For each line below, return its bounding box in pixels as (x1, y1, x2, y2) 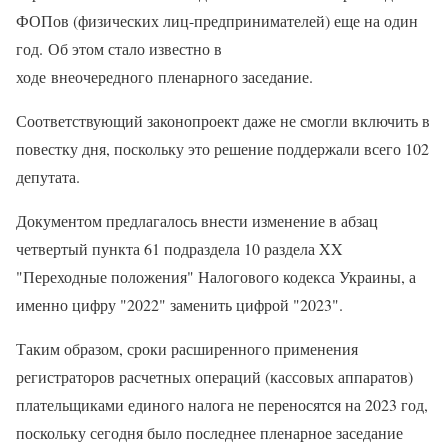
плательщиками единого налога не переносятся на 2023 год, (16, 394, 428, 416)
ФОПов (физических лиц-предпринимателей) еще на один (16, 10, 418, 32)
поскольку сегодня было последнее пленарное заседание (16, 422, 403, 444)
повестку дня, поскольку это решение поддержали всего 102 (16, 138, 429, 160)
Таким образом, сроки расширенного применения (16, 338, 358, 360)
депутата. (16, 166, 80, 188)
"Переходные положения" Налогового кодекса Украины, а (16, 266, 416, 288)
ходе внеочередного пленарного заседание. (16, 66, 313, 88)
